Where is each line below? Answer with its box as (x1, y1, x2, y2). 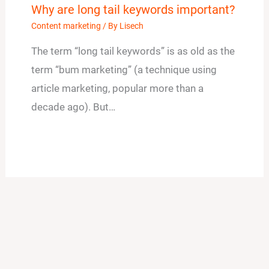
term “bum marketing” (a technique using (31, 64, 217, 76)
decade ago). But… (31, 101, 115, 113)
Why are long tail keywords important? (31, 2, 235, 17)
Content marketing (31, 21, 101, 31)
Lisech (119, 21, 144, 31)
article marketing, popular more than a (31, 82, 204, 95)
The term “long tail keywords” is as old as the (31, 45, 235, 58)
